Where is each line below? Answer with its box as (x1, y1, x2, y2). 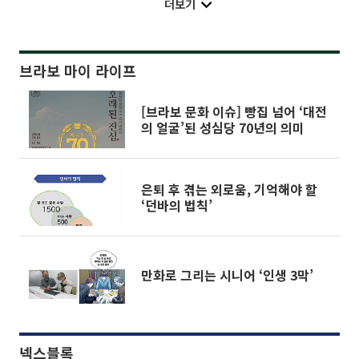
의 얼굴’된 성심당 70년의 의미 (141, 117, 305, 137)
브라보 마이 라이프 (19, 59, 136, 81)
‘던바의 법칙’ (141, 195, 212, 215)
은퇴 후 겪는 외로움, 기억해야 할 (141, 179, 317, 199)
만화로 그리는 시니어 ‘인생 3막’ (141, 264, 313, 284)
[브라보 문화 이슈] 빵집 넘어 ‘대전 (141, 101, 327, 121)
